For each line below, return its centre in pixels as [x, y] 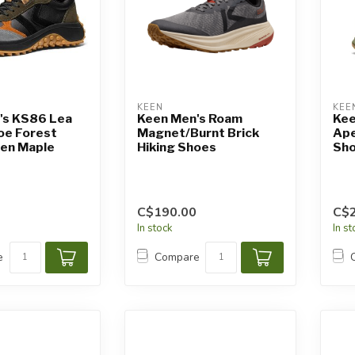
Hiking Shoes [176, 147]
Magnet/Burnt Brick [198, 133]
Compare [177, 258]
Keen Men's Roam [189, 119]
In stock [155, 228]
